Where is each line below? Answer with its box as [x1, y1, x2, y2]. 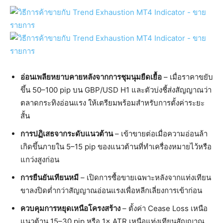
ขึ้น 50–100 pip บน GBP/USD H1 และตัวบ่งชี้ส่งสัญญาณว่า [20, 85, 212, 95]
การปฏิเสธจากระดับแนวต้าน [20, 129, 113, 139]
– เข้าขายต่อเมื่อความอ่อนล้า [113, 129, 208, 139]
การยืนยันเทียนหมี [20, 173, 79, 183]
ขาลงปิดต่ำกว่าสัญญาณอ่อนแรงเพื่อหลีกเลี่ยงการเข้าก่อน [20, 186, 202, 196]
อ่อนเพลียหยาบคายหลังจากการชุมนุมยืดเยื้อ [20, 72, 162, 82]
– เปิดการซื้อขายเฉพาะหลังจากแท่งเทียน [79, 173, 211, 183]
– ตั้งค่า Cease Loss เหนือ [120, 204, 208, 214]
